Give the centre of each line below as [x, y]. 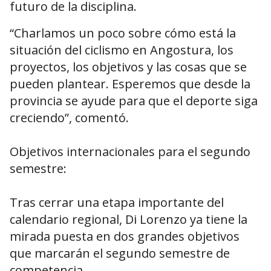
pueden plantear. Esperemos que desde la [130, 84]
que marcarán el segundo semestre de [120, 253]
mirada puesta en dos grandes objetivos [125, 237]
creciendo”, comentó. [69, 118]
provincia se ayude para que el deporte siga [134, 101]
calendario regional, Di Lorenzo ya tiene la [129, 220]
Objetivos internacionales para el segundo [130, 152]
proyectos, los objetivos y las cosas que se [128, 67]
